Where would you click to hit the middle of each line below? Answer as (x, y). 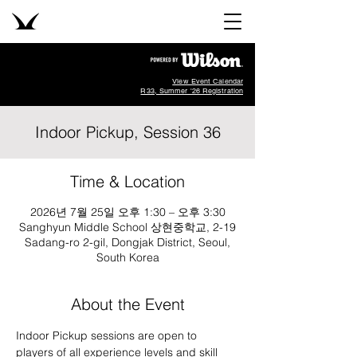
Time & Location (127, 181)
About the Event (127, 304)
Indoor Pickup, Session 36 (127, 132)
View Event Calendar (208, 81)
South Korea (127, 257)
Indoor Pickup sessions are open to (108, 335)
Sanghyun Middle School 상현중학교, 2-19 (127, 227)
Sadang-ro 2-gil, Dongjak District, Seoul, (127, 242)
